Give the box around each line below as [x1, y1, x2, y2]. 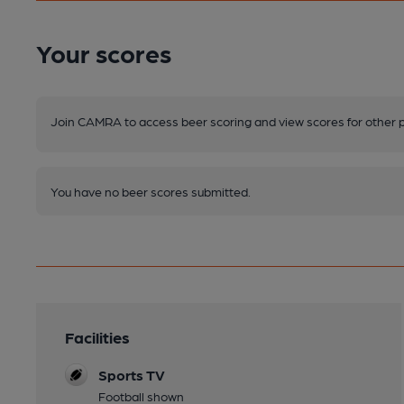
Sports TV [98, 365, 165, 383]
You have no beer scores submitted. [50, 183, 251, 198]
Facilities [65, 326, 130, 346]
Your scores [36, 36, 171, 68]
